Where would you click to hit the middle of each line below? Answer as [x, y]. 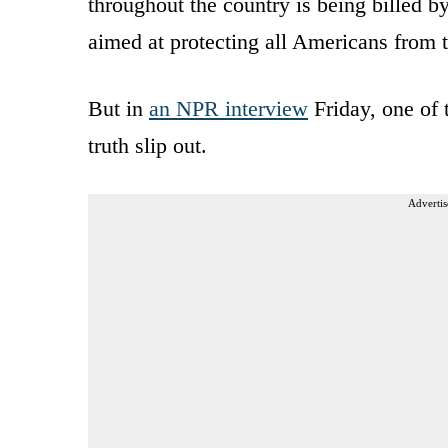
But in [118, 108]
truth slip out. [147, 145]
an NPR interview [228, 108]
